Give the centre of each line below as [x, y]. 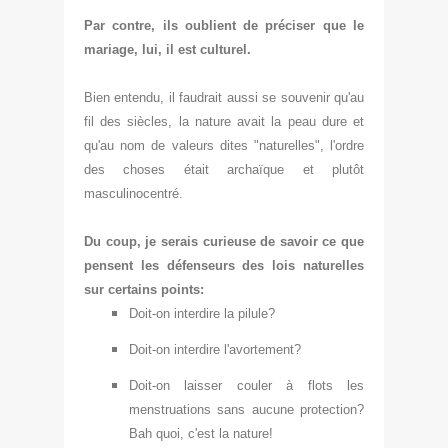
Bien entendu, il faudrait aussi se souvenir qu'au [224, 97]
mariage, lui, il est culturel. [167, 49]
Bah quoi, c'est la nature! [201, 433]
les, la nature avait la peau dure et [258, 121]
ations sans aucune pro [247, 409]
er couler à [259, 385]
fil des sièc [118, 121]
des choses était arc [165, 169]
